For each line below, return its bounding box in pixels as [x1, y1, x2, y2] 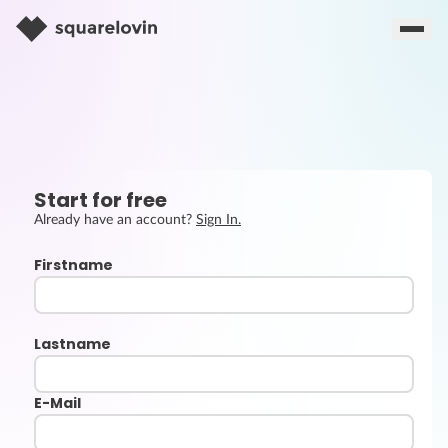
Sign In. [196, 213, 241, 227]
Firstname [34, 255, 113, 275]
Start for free [34, 186, 167, 214]
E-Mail [34, 393, 81, 413]
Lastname [34, 334, 111, 354]
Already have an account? [34, 213, 196, 227]
